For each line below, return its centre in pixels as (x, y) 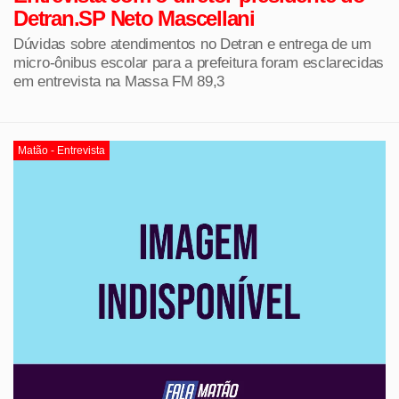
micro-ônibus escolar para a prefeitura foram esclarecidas (199, 63)
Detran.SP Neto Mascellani (134, 19)
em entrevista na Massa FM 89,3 (119, 81)
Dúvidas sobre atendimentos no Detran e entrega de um (192, 44)
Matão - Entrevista (61, 151)
